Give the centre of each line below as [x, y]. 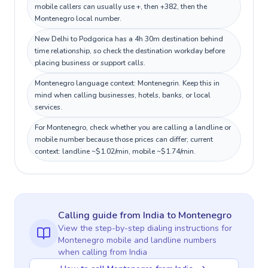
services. [48, 107]
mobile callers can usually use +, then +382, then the [121, 7]
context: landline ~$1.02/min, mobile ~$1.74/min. [115, 151]
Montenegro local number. [78, 19]
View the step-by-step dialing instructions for [145, 228]
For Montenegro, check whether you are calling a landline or [133, 127]
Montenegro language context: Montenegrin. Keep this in [127, 83]
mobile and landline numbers [160, 240]
